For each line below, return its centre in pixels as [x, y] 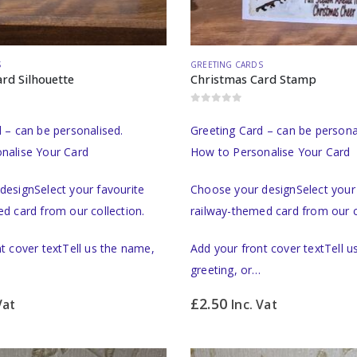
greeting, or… [226, 269]
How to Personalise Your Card [271, 151]
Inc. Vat [254, 304]
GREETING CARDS [227, 64]
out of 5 [217, 111]
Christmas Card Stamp [253, 78]
